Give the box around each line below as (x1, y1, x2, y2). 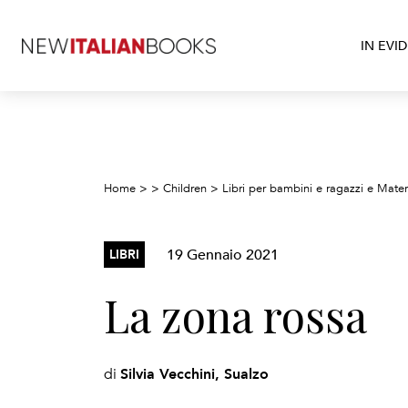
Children (163, 181, 207, 196)
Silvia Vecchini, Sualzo (120, 362, 269, 385)
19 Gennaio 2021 (167, 242, 279, 266)
